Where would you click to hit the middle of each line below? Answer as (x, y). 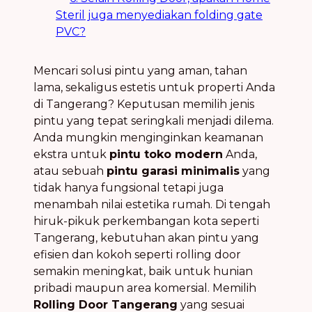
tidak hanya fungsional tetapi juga (128, 187)
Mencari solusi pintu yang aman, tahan (140, 70)
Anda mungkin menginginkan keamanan (148, 137)
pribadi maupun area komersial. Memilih (145, 288)
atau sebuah (70, 171)
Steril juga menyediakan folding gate (159, 15)
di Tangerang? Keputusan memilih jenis (144, 104)
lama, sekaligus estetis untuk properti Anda (154, 87)
